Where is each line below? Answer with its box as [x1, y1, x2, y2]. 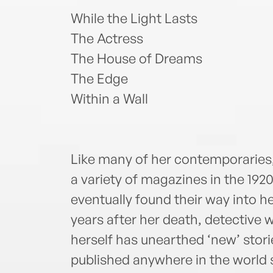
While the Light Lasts [70, 10, 197, 27]
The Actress [70, 30, 143, 47]
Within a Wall [70, 90, 148, 107]
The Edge [70, 70, 128, 87]
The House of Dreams [70, 50, 202, 67]
